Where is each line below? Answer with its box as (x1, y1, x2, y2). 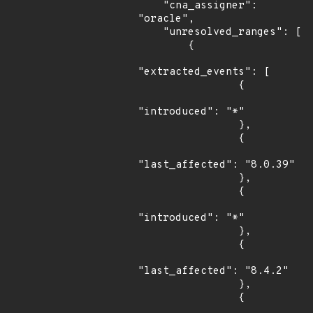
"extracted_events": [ (138, 66, 270, 79)
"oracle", (138, 13, 194, 26)
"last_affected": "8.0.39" (138, 159, 295, 172)
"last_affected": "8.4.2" (138, 265, 289, 278)
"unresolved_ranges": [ (138, 26, 163, 39)
